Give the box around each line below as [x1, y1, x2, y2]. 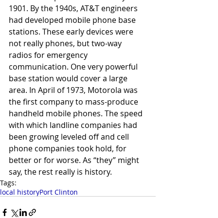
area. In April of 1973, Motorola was [9, 84, 140, 95]
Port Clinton [39, 187, 78, 197]
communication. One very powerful [9, 61, 140, 72]
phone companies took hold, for [9, 143, 128, 154]
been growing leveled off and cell [9, 131, 131, 142]
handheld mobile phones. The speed [9, 108, 145, 119]
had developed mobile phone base [9, 14, 138, 25]
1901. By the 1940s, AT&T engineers [9, 2, 140, 14]
